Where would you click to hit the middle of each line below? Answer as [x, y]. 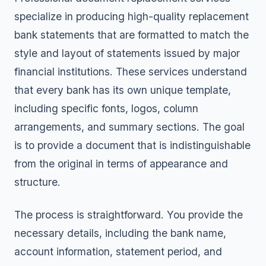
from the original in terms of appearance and [121, 164]
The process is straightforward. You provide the [129, 215]
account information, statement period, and [118, 251]
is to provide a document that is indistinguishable [132, 145]
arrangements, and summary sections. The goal [129, 127]
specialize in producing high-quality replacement [132, 16]
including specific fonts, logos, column [106, 108]
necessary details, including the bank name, [120, 233]
